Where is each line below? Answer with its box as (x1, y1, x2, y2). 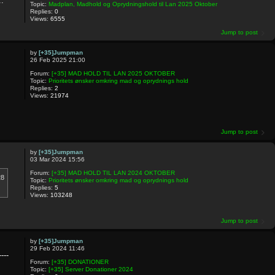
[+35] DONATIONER (51, 258, 109, 266)
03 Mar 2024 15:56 (29, 156, 85, 163)
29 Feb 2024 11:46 (29, 245, 85, 252)
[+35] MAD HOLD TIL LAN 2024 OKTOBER (51, 169, 175, 176)
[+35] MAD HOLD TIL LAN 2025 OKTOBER (51, 69, 175, 77)
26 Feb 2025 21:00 (29, 56, 85, 63)
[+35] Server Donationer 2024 (48, 266, 133, 273)
